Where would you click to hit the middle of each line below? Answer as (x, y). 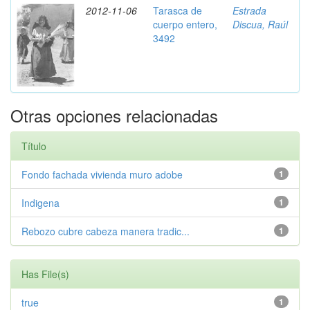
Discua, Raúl (260, 24)
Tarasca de (177, 10)
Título (34, 146)
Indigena (40, 203)
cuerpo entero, (185, 24)
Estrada (249, 10)
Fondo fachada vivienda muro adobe (102, 174)
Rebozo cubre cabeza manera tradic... (106, 231)
